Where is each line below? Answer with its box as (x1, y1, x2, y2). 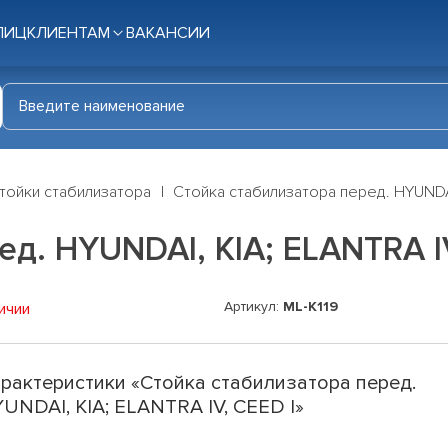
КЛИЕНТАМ (27, 23, 110, 43)
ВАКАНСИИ (126, 23, 210, 43)
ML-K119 (283, 298, 338, 316)
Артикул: (224, 298, 283, 316)
